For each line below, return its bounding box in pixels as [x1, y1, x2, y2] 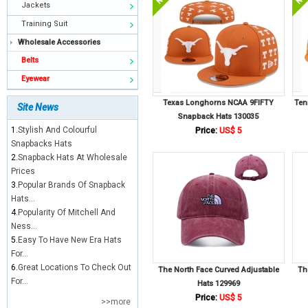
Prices [11, 166, 35, 176]
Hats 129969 [197, 279, 240, 288]
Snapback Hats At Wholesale [18, 153, 127, 162]
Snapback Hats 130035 [178, 112, 259, 121]
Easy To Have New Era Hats [18, 235, 122, 245]
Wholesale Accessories [18, 38, 100, 47]
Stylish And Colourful [18, 125, 97, 135]
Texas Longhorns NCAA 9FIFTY [163, 98, 274, 107]
